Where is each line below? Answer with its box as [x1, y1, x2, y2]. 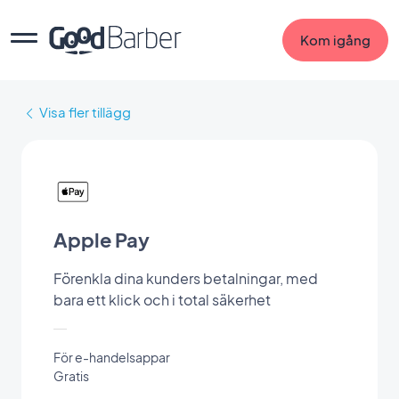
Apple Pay [53, 227, 150, 252]
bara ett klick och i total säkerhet [53, 289, 271, 309]
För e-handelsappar [53, 348, 170, 365]
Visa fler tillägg [39, 103, 131, 120]
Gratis [53, 367, 89, 384]
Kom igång [300, 31, 370, 48]
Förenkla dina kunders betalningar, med [53, 268, 318, 288]
